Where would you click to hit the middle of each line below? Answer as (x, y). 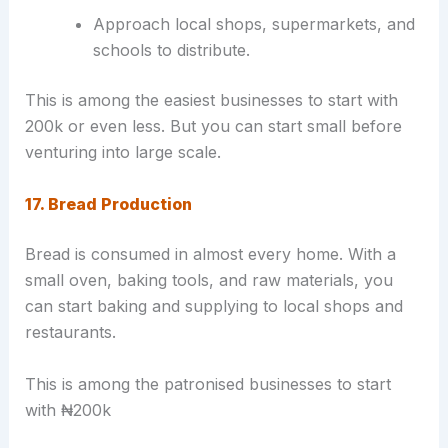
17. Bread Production (108, 204)
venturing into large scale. (122, 152)
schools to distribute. (171, 50)
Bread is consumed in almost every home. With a (210, 254)
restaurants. (70, 332)
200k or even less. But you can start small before (213, 126)
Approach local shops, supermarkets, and (253, 24)
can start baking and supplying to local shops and (213, 306)
